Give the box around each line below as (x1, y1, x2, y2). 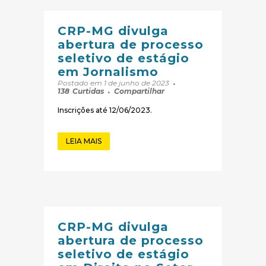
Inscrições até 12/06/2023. (58, 106, 152, 115)
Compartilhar (114, 87, 164, 96)
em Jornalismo (58, 65, 159, 80)
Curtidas (72, 87, 104, 96)
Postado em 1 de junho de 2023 (58, 78, 171, 88)
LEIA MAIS (66, 137, 102, 146)
